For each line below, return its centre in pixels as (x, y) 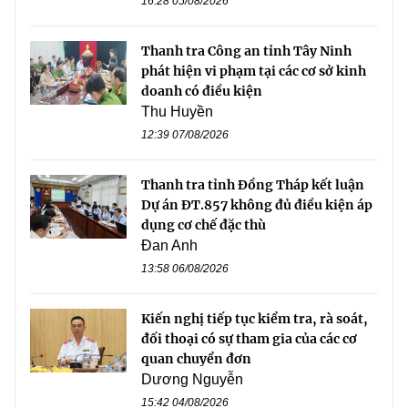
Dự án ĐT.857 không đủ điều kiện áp (257, 204)
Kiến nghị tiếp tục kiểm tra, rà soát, (255, 318)
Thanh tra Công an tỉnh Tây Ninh (246, 51)
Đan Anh (169, 245)
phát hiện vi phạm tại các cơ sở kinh (254, 71)
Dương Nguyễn (192, 379)
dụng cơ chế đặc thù (204, 224)
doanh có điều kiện (202, 91)
